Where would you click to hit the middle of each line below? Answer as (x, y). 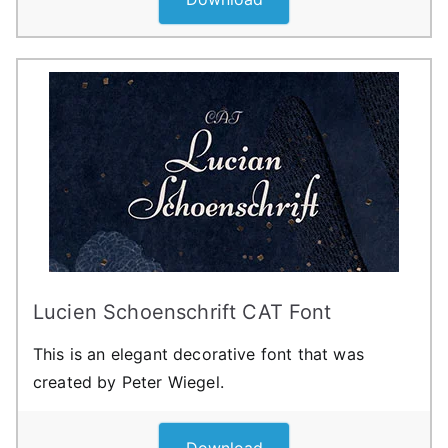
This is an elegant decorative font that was (198, 353)
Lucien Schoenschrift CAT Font (182, 311)
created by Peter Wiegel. (128, 381)
